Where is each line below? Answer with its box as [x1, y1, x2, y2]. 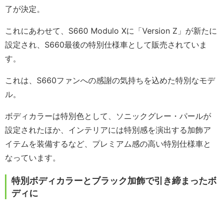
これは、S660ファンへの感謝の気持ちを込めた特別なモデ [5, 75, 215, 86]
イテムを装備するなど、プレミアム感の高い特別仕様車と [5, 139, 211, 149]
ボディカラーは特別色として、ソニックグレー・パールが [5, 111, 211, 121]
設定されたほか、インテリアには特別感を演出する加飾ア [5, 125, 211, 135]
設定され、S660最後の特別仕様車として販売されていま [5, 40, 207, 50]
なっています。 [5, 153, 60, 163]
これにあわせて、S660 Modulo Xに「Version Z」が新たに [5, 26, 217, 36]
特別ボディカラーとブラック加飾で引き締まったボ [11, 175, 217, 186]
